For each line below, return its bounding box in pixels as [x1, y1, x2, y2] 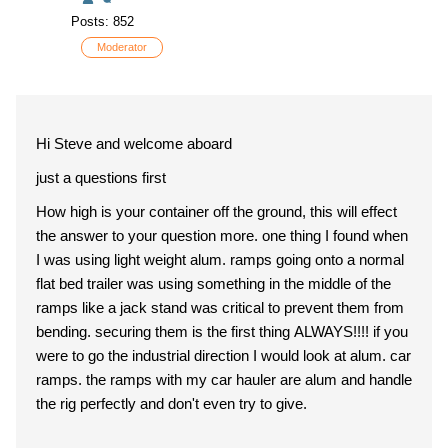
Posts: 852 [71, 14, 134, 29]
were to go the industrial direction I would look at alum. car [36, 347, 411, 364]
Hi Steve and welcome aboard [36, 135, 232, 152]
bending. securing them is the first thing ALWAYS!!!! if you [36, 323, 408, 340]
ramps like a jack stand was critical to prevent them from [36, 299, 404, 316]
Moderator [97, 41, 147, 53]
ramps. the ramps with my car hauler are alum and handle [36, 371, 412, 388]
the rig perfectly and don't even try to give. [36, 395, 311, 412]
